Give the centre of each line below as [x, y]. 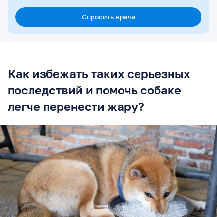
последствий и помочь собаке [94, 90]
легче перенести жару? [76, 106]
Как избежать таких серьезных [99, 73]
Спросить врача [108, 16]
